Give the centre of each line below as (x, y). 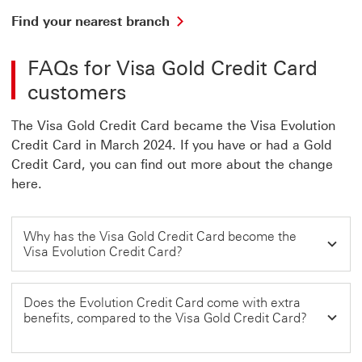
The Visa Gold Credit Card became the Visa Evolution (173, 125)
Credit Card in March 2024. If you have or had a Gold (172, 145)
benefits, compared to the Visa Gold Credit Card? (165, 318)
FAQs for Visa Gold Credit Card (173, 67)
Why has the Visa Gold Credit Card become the (160, 236)
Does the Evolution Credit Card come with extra (162, 302)
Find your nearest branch (90, 21)
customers (77, 92)
